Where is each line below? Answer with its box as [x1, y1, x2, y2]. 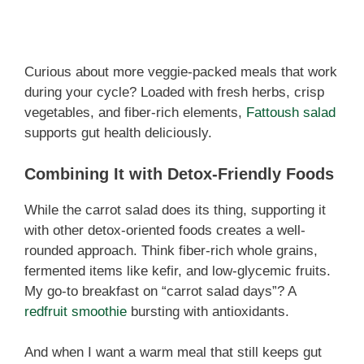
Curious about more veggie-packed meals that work [24, 64, 337, 80]
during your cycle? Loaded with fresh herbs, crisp [24, 84, 324, 101]
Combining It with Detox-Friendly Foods [24, 164, 334, 183]
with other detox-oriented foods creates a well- [24, 222, 305, 238]
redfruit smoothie [24, 303, 127, 319]
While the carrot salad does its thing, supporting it [24, 201, 326, 218]
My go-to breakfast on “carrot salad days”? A [24, 283, 296, 299]
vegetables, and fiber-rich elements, [24, 105, 246, 121]
